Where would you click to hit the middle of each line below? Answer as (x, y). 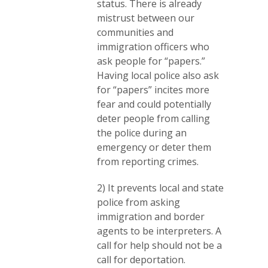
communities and (135, 33)
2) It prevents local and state (160, 188)
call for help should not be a (159, 246)
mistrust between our (146, 18)
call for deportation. (141, 260)
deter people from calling (153, 119)
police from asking (138, 202)
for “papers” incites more (153, 90)
